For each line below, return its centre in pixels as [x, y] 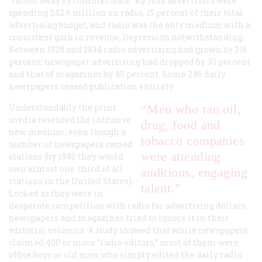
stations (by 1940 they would [66, 156]
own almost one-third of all [66, 168]
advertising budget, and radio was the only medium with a [130, 25]
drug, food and [180, 125]
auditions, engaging [194, 172]
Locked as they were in [56, 193]
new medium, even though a [67, 132]
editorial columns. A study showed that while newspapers [128, 230]
